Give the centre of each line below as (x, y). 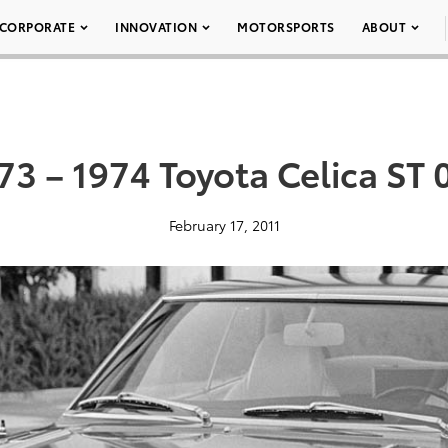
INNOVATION (156, 26)
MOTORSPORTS (286, 26)
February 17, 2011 (224, 225)
